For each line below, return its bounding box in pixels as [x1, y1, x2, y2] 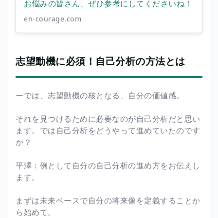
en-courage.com [24, 14, 81, 23]
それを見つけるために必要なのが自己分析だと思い [16, 113, 200, 124]
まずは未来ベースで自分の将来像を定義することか [16, 195, 200, 206]
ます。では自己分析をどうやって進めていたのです [16, 125, 200, 136]
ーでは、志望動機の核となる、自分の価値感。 [16, 90, 184, 101]
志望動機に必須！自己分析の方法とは [16, 54, 185, 68]
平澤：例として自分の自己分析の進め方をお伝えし [16, 160, 200, 171]
